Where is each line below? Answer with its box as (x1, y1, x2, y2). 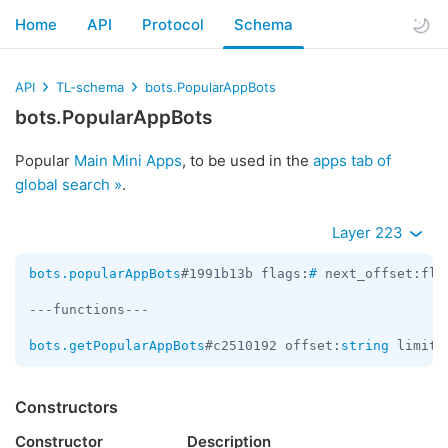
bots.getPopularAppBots (29, 338, 205, 353)
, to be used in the (182, 151, 313, 170)
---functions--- (29, 302, 149, 317)
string (341, 338, 389, 353)
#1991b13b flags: (181, 266, 309, 281)
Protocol (142, 14, 204, 34)
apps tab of (313, 151, 391, 170)
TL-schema (56, 79, 124, 95)
